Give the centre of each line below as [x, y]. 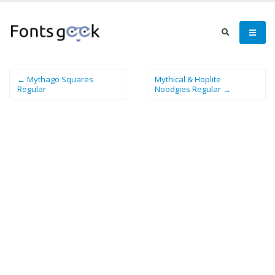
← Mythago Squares [55, 79]
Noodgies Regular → [193, 89]
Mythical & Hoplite [188, 79]
